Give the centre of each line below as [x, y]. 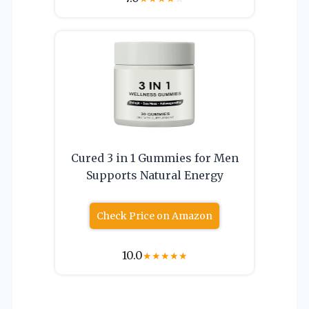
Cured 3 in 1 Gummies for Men [154, 158]
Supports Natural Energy [154, 175]
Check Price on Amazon [154, 216]
